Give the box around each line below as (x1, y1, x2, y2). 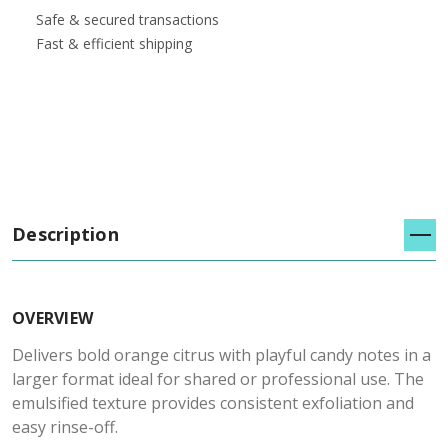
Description (12, 222, 119, 247)
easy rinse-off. (12, 416, 118, 439)
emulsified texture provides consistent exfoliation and (12, 392, 414, 415)
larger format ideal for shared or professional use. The (12, 368, 424, 391)
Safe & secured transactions (36, 10, 219, 30)
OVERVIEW (12, 307, 93, 330)
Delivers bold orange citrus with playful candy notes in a (12, 344, 431, 367)
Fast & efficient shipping (36, 34, 192, 54)
